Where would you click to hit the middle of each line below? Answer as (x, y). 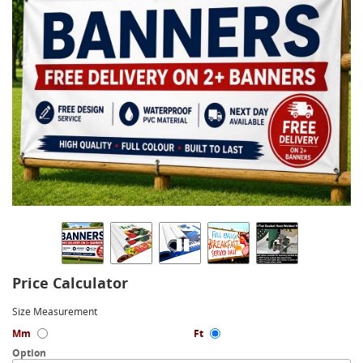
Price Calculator (70, 283)
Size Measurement (55, 312)
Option (29, 353)
